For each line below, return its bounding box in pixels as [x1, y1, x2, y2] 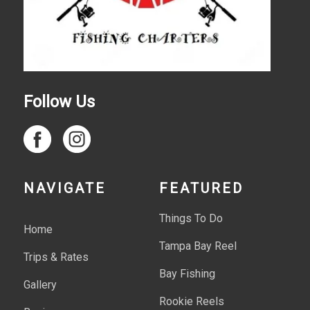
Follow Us [24, 91, 95, 111]
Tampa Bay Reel [159, 239, 237, 253]
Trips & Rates [24, 250, 89, 264]
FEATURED [159, 179, 244, 197]
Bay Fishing [159, 266, 215, 280]
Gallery [24, 277, 57, 291]
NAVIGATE [24, 179, 107, 197]
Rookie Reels [159, 294, 224, 308]
